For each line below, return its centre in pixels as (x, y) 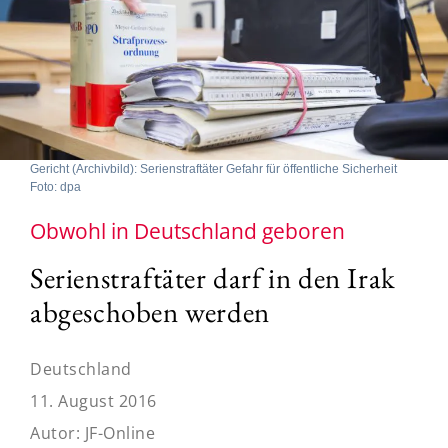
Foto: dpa (55, 186)
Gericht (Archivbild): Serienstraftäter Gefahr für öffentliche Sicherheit (213, 168)
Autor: (57, 432)
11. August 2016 (93, 400)
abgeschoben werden (150, 311)
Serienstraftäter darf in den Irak (213, 277)
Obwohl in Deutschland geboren (187, 230)
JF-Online (119, 432)
